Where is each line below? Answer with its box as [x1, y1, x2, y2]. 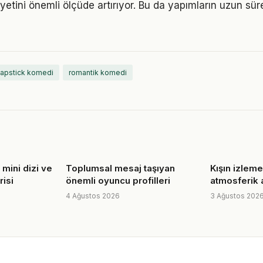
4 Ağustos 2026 [66, 191, 120, 200]
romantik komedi [69, 68, 127, 77]
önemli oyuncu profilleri [66, 175, 170, 186]
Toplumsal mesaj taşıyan [66, 163, 175, 174]
